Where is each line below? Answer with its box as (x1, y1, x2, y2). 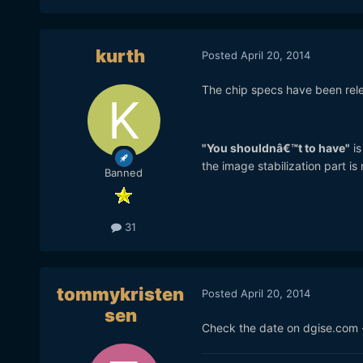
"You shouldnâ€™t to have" (201, 141, 350, 156)
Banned (105, 166, 143, 180)
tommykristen (57, 284, 185, 305)
